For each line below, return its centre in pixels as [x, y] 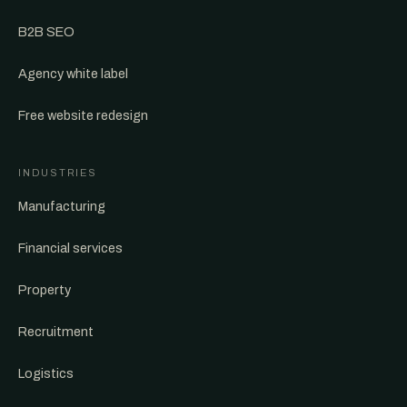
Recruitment [56, 332]
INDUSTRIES [58, 173]
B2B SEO [46, 32]
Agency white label [73, 74]
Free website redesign [83, 115]
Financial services [70, 248]
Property [45, 290]
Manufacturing [62, 206]
